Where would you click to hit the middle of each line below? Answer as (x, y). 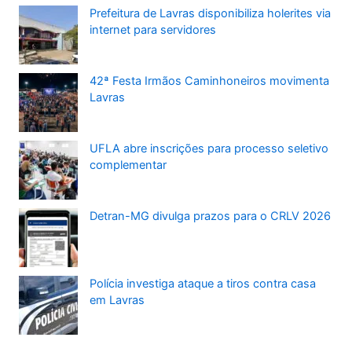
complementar (128, 165)
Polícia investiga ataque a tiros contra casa (203, 283)
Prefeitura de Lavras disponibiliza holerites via (211, 13)
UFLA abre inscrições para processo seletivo (209, 148)
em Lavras (117, 300)
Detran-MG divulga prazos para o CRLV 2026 (211, 216)
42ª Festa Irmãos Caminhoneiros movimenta (210, 81)
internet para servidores (153, 29)
